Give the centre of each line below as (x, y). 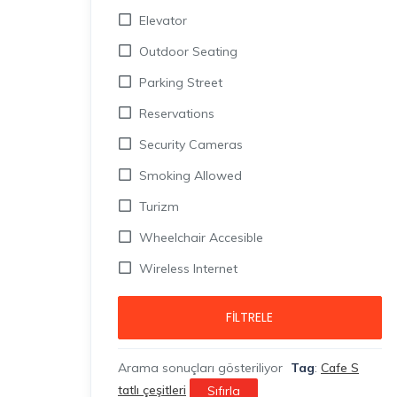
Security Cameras (191, 144)
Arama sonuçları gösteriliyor (202, 368)
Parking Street (181, 82)
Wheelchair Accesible (201, 237)
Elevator (163, 20)
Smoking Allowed (191, 175)
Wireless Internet (188, 269)
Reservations (177, 113)
